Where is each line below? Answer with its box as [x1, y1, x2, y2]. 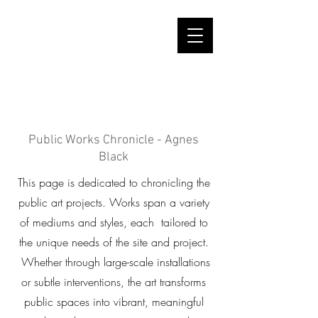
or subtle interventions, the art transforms [21, 274, 206, 290]
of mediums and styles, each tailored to [19, 214, 208, 230]
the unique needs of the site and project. [18, 234, 209, 250]
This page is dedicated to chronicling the [17, 175, 210, 190]
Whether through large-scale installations [17, 254, 210, 270]
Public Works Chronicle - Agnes [28, 133, 199, 148]
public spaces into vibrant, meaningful [23, 294, 204, 309]
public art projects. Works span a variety [18, 194, 209, 210]
